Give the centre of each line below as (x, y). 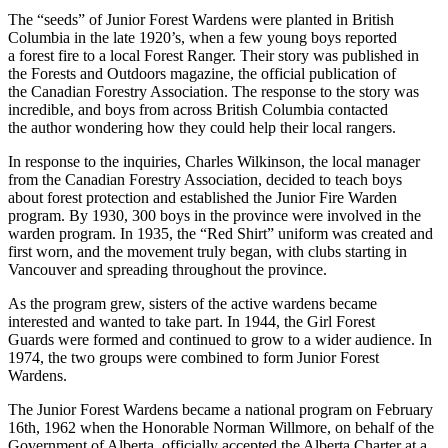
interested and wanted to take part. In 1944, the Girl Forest (191, 322)
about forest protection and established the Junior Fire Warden (202, 198)
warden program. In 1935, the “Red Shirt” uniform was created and (220, 234)
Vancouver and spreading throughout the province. (167, 270)
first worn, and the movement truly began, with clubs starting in (207, 252)
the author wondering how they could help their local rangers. (202, 128)
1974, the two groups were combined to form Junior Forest (193, 358)
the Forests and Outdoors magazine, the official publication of (202, 74)
